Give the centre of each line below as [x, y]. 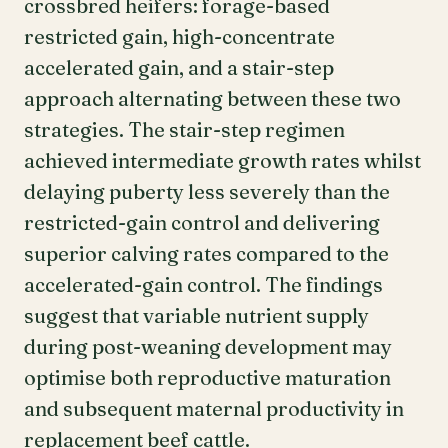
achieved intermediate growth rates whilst [222, 160]
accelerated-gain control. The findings [203, 284]
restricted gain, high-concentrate [179, 36]
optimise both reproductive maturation [207, 377]
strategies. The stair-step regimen [184, 129]
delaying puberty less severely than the [207, 191]
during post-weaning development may [208, 346]
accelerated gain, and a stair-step [179, 67]
